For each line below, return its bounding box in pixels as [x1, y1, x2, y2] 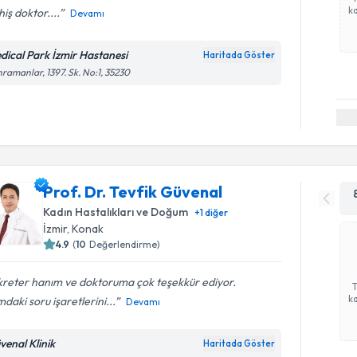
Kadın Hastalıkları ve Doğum [43, 204, 189, 219]
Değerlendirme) [89, 237, 161, 250]
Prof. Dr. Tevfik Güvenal [43, 181, 223, 202]
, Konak [67, 221, 104, 236]
